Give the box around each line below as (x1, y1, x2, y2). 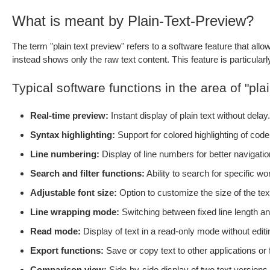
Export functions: (30, 245, 104, 256)
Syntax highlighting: (30, 130, 115, 140)
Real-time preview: (30, 110, 108, 121)
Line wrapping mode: (30, 207, 119, 217)
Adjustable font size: (30, 187, 117, 198)
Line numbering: (30, 149, 99, 159)
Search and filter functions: (30, 168, 145, 178)
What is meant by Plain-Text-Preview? (12, 13, 254, 29)
